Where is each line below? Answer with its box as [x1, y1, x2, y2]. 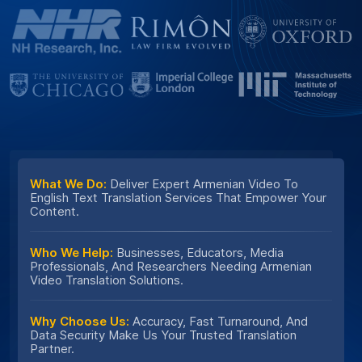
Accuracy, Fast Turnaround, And [129, 314, 308, 330]
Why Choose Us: [30, 314, 129, 330]
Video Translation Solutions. [30, 272, 183, 288]
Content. [30, 204, 79, 220]
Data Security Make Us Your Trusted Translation [30, 327, 297, 343]
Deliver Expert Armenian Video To [107, 176, 298, 192]
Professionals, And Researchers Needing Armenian [30, 259, 312, 275]
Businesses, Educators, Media [113, 245, 284, 261]
